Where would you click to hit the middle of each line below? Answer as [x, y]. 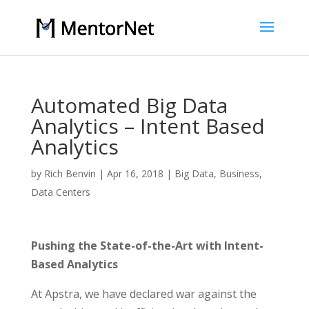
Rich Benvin [70, 173]
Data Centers [60, 192]
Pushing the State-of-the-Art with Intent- [147, 246]
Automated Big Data [129, 105]
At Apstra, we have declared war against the [143, 294]
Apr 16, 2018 [135, 173]
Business [239, 173]
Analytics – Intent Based [148, 126]
